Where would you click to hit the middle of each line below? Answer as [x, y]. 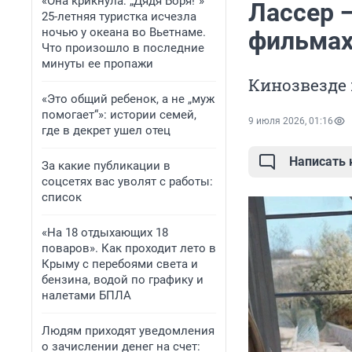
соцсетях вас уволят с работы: [127, 181]
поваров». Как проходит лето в [129, 248]
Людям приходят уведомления [128, 331]
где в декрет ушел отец [106, 130]
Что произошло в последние [123, 48]
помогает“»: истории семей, [119, 115]
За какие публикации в [106, 166]
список [62, 197]
